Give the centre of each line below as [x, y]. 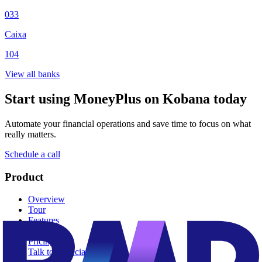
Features [44, 220]
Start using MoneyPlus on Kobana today [126, 99]
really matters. [30, 134]
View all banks [32, 74]
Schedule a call [32, 154]
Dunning [44, 231]
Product [24, 177]
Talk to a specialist [62, 252]
